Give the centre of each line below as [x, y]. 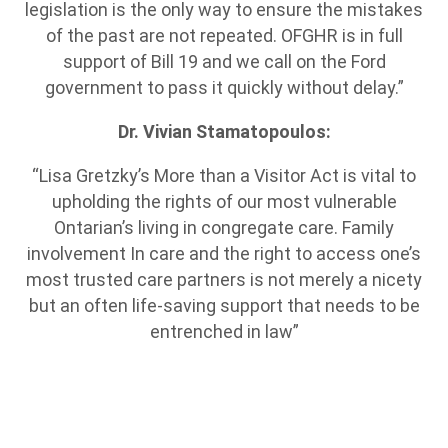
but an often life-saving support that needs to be [224, 305]
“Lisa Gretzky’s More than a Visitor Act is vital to [224, 175]
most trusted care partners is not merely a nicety [224, 279]
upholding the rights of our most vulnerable [224, 201]
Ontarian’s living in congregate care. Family [224, 227]
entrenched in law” [224, 331]
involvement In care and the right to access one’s [224, 253]
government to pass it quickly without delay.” [224, 87]
